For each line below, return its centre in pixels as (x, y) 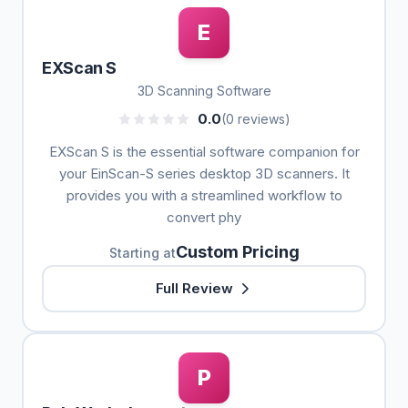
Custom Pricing (237, 252)
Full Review (194, 288)
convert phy (204, 217)
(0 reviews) (256, 119)
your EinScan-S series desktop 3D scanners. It (204, 173)
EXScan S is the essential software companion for (204, 152)
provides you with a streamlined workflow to (204, 195)
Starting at (142, 253)
